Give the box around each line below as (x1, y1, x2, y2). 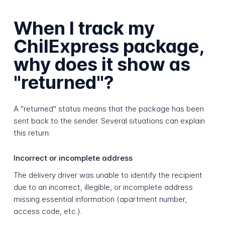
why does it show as (13, 53, 190, 76)
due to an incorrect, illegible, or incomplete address (13, 182, 193, 192)
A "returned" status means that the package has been (13, 103, 204, 114)
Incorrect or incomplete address (13, 153, 133, 163)
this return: (13, 128, 50, 138)
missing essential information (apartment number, (13, 194, 187, 204)
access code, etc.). (13, 206, 82, 216)
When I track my (13, 17, 155, 40)
